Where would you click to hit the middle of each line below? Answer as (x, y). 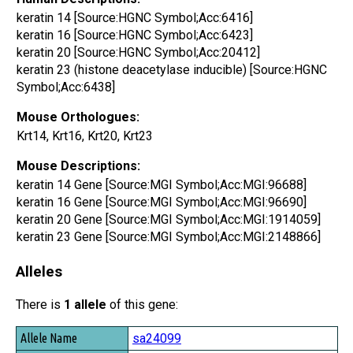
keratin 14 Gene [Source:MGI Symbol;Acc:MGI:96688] (162, 184)
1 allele (85, 305)
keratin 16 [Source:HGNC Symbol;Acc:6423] (135, 35)
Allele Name (47, 337)
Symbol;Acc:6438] (66, 87)
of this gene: (142, 305)
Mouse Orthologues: (78, 117)
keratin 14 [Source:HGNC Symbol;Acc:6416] (135, 17)
